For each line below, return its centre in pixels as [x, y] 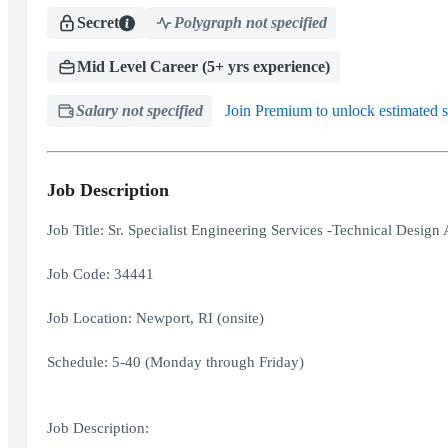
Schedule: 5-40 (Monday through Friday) [175, 362]
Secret [97, 22]
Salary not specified [139, 110]
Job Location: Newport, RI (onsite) [155, 318]
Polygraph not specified [250, 22]
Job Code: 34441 [100, 274]
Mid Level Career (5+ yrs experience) [203, 66]
